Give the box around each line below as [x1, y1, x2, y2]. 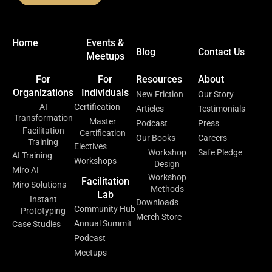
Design [154, 158, 180, 169]
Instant [29, 194, 57, 204]
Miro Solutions [12, 179, 66, 189]
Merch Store [136, 211, 182, 222]
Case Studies [12, 219, 61, 229]
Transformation [13, 112, 73, 123]
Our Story [198, 89, 234, 99]
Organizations [13, 86, 73, 98]
